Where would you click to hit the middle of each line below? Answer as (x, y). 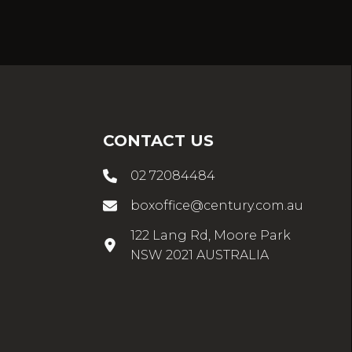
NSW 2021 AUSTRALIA (200, 255)
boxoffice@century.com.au (217, 206)
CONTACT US (158, 141)
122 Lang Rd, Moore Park (211, 236)
